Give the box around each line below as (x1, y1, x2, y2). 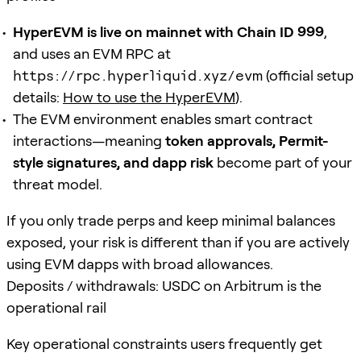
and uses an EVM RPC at (13, 44, 171, 62)
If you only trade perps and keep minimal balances (6, 211, 335, 229)
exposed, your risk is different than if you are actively (6, 233, 350, 251)
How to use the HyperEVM (63, 88, 235, 106)
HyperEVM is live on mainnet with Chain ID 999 (13, 23, 324, 40)
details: (13, 88, 63, 106)
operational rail (6, 298, 106, 316)
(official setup (263, 66, 354, 84)
